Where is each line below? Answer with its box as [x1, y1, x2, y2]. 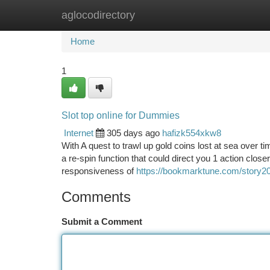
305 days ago [107, 128, 160, 138]
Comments [61, 189, 131, 205]
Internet [64, 128, 93, 138]
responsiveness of [61, 166, 136, 176]
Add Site [208, 10, 241, 20]
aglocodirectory [61, 9, 135, 21]
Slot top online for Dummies [61, 110, 180, 121]
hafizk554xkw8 [162, 128, 221, 138]
